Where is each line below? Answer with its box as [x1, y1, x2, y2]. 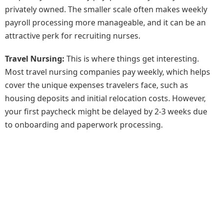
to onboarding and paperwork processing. [5, 119, 163, 131]
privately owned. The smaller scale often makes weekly [5, 4, 207, 15]
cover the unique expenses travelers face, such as [5, 80, 188, 91]
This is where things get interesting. [65, 53, 199, 65]
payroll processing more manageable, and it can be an [5, 17, 206, 28]
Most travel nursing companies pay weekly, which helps [5, 66, 210, 78]
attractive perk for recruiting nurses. [5, 30, 140, 42]
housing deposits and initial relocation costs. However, [5, 93, 206, 104]
